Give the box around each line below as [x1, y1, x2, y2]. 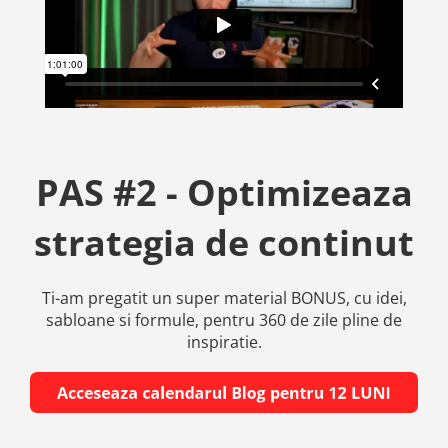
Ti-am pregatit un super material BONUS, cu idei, [41, 286, 407, 309]
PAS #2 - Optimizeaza [35, 167, 413, 217]
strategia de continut [34, 217, 414, 267]
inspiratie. [186, 330, 262, 353]
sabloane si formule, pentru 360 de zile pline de [46, 308, 402, 331]
